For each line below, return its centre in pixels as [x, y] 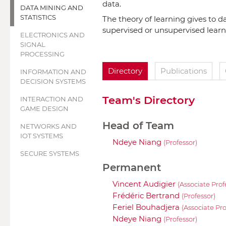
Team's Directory [149, 100]
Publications [184, 71]
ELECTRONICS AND [52, 35]
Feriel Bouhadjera [147, 207]
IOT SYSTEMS [42, 136]
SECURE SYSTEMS [50, 153]
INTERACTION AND [52, 99]
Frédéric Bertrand [147, 196]
